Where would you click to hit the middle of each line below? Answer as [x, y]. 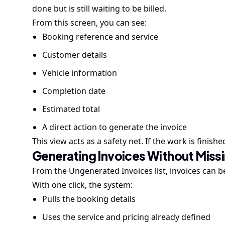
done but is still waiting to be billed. [99, 9]
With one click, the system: [82, 185]
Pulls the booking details [89, 199]
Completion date [74, 91]
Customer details [75, 55]
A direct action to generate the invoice [115, 127]
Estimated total [71, 109]
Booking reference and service [100, 37]
